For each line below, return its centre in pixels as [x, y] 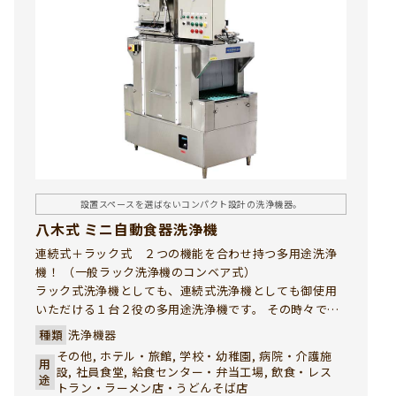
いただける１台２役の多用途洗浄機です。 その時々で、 [187, 309]
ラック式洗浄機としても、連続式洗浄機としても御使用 [187, 291]
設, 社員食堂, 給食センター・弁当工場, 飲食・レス [194, 372]
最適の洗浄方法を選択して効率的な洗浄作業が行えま [180, 328]
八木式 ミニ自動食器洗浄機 [127, 229]
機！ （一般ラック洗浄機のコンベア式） [146, 272]
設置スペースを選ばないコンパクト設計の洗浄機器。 [191, 204]
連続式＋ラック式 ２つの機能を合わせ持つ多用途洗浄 [187, 254]
